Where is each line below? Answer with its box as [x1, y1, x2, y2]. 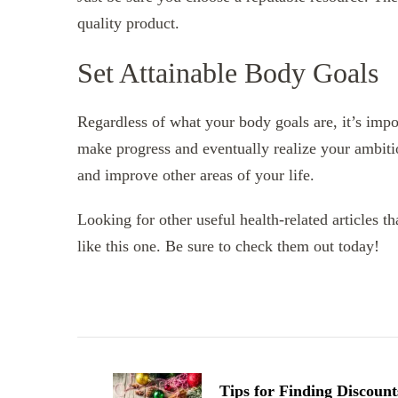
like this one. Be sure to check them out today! [77, 237, 379, 256]
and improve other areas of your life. [77, 166, 314, 185]
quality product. [77, 14, 179, 33]
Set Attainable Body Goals [77, 56, 378, 89]
